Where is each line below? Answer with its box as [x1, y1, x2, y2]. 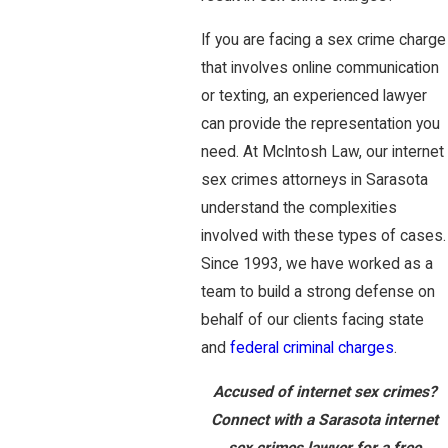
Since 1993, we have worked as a [201, 255, 433, 274]
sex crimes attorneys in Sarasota [201, 171, 428, 190]
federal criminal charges [230, 339, 394, 358]
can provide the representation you [201, 115, 440, 134]
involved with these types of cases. [201, 227, 446, 246]
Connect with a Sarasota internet [211, 410, 438, 429]
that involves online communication [201, 59, 439, 78]
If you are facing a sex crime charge [201, 31, 446, 50]
